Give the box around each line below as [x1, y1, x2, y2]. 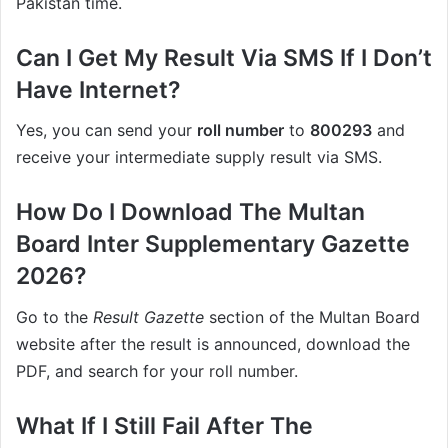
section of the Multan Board [204, 306, 420, 327]
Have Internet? [16, 75, 181, 104]
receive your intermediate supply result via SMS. [16, 147, 382, 168]
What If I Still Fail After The [16, 411, 313, 440]
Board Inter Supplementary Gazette [16, 230, 410, 259]
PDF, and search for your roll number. [16, 360, 298, 381]
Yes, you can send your [16, 120, 197, 141]
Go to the [16, 306, 93, 327]
